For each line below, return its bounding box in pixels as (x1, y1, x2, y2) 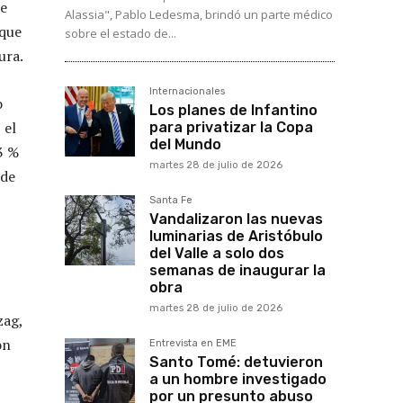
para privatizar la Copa (149, 119, 313, 137)
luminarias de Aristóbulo (149, 228, 323, 246)
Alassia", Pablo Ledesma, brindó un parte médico (65, 6, 333, 23)
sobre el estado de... (65, 25, 176, 42)
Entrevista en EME (149, 337, 237, 350)
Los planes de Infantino (149, 102, 318, 120)
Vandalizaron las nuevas (149, 210, 323, 228)
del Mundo (149, 136, 221, 154)
